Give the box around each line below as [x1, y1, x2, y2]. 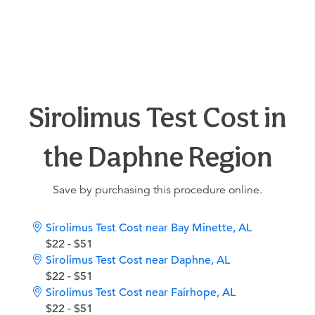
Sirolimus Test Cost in [28, 101, 287, 135]
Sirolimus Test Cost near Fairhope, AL [46, 285, 236, 300]
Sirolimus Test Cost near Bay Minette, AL [46, 221, 252, 236]
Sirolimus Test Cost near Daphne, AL [46, 253, 230, 268]
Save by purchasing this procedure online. [53, 183, 262, 198]
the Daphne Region [42, 140, 273, 174]
